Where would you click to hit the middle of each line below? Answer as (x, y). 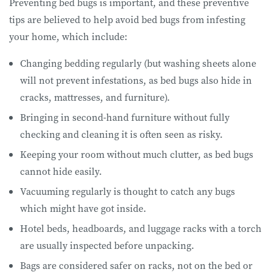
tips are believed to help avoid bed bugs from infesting (127, 19)
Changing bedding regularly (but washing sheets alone (138, 63)
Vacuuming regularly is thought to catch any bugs (127, 191)
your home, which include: (70, 36)
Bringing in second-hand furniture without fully (125, 117)
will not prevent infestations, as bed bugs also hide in (136, 80)
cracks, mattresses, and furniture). (96, 97)
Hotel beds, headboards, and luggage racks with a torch (141, 228)
